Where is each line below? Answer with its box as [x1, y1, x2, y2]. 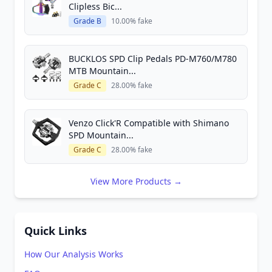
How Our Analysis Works [24, 248, 123, 260]
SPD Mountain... [69, 129, 134, 141]
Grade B [73, 16, 101, 26]
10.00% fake [111, 16, 152, 26]
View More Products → [90, 175, 182, 187]
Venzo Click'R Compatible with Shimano [69, 117, 229, 129]
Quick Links [24, 223, 87, 238]
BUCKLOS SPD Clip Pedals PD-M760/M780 [69, 53, 237, 64]
